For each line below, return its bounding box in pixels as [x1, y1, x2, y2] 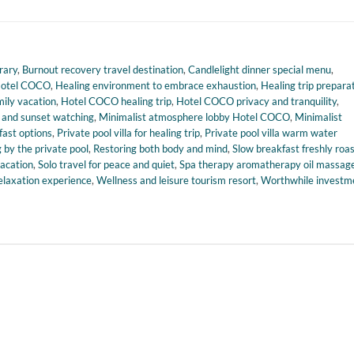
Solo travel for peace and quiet [38, 158, 175, 171]
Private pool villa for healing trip [57, 126, 200, 140]
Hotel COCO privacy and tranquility [176, 95, 337, 108]
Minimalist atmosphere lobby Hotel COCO [99, 111, 290, 124]
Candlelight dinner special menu [188, 63, 331, 77]
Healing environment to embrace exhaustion [55, 79, 256, 92]
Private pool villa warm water [205, 126, 337, 140]
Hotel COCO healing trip [61, 95, 171, 108]
